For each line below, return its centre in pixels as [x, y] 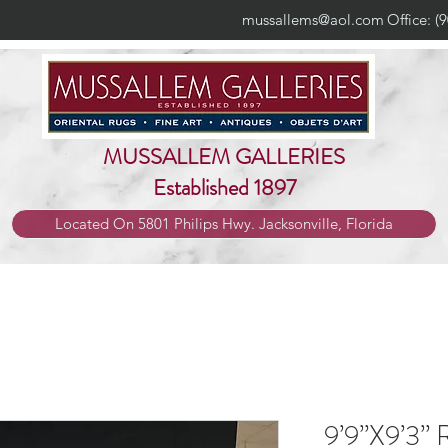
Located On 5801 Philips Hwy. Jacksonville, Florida [224, 223]
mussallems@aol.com [312, 19]
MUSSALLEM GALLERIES [224, 156]
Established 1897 [224, 187]
